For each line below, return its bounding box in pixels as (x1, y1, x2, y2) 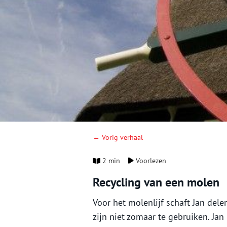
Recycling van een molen (93, 174, 219, 191)
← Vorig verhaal (93, 133, 143, 142)
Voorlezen (134, 156, 167, 166)
